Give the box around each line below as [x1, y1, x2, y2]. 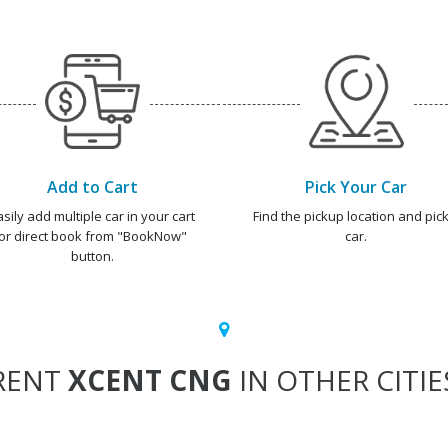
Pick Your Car [305, 176, 407, 198]
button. [70, 247, 114, 265]
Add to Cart [46, 176, 138, 198]
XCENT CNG [68, 361, 232, 399]
